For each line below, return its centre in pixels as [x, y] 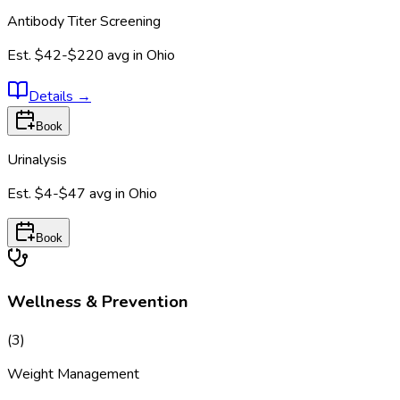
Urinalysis [37, 159]
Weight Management [73, 374]
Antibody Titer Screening [84, 21]
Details [53, 96]
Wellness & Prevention [98, 302]
